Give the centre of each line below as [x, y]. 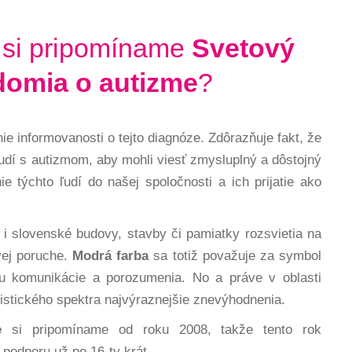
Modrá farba [111, 256]
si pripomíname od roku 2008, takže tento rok [162, 330]
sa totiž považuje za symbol [235, 256]
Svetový [243, 48]
